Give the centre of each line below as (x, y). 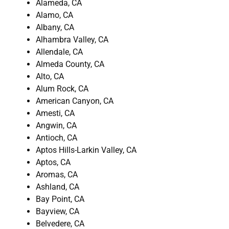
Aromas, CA (57, 174)
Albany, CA (55, 27)
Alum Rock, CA (62, 88)
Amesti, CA (55, 113)
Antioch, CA (56, 138)
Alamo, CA (54, 15)
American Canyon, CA (75, 101)
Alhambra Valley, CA (72, 39)
